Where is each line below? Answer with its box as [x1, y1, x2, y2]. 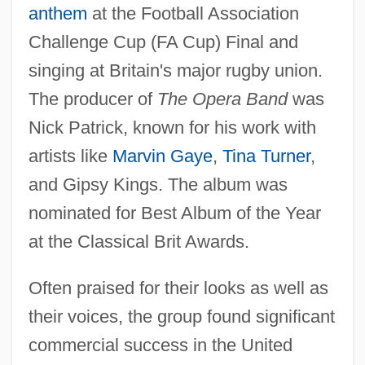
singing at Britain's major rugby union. [28, 59, 323, 81]
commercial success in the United [28, 334, 292, 355]
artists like [28, 145, 112, 166]
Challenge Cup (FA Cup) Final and [28, 31, 298, 52]
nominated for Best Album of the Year [28, 202, 321, 223]
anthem [28, 2, 87, 24]
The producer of [28, 88, 157, 109]
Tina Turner [222, 145, 310, 166]
